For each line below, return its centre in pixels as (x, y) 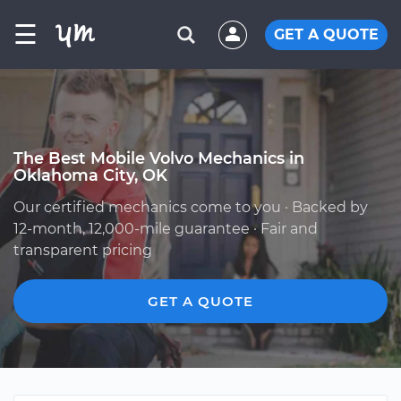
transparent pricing (83, 250)
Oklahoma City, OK (90, 175)
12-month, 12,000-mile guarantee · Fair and (166, 229)
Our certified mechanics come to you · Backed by (191, 207)
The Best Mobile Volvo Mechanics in (159, 158)
